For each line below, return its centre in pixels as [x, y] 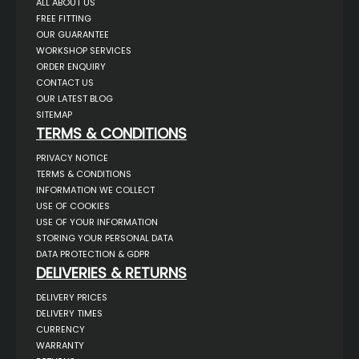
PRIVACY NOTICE [72, 157]
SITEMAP [54, 114]
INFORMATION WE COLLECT [95, 190]
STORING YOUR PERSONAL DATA [105, 238]
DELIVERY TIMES [69, 313]
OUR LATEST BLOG [75, 98]
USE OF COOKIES [73, 206]
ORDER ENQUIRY [71, 66]
